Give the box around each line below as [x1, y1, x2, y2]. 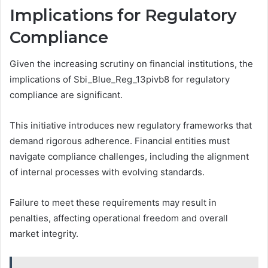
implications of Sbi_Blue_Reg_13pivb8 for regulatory [10, 74, 230, 86]
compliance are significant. [10, 89, 123, 101]
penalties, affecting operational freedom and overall [10, 212, 228, 224]
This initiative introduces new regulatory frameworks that [10, 120, 252, 132]
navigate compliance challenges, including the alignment [10, 151, 249, 163]
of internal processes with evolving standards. [10, 166, 205, 178]
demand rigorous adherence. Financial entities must [10, 135, 230, 147]
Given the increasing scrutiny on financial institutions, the [10, 58, 253, 70]
